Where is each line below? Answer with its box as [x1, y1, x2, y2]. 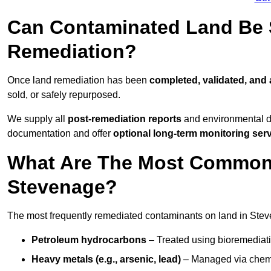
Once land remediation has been [7, 75, 149, 86]
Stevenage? [7, 176, 117, 198]
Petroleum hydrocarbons [31, 235, 146, 246]
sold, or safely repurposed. [7, 90, 120, 100]
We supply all [7, 114, 68, 125]
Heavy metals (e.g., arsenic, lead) [31, 254, 181, 265]
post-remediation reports [68, 114, 181, 125]
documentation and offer [7, 128, 113, 139]
